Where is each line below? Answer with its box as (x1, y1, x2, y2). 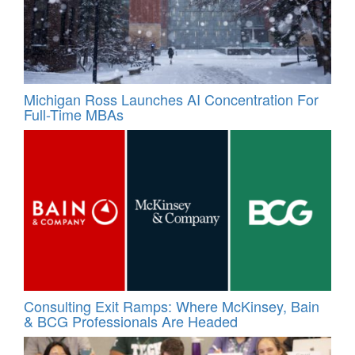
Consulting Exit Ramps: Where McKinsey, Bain (24, 295, 319, 316)
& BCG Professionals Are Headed (24, 310, 238, 331)
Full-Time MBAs (24, 104, 124, 125)
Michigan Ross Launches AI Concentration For (24, 89, 319, 110)
